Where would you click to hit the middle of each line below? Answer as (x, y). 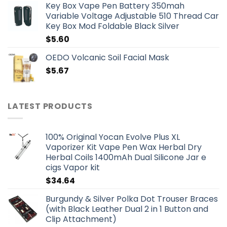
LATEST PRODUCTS (50, 106)
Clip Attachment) (81, 219)
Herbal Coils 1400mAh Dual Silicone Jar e (126, 158)
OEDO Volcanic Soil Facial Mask (107, 57)
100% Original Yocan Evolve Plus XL (113, 137)
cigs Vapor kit (73, 168)
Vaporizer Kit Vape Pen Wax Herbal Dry (124, 147)
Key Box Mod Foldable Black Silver (112, 26)
